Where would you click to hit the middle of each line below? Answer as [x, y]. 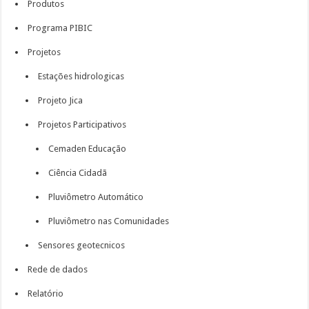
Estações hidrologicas [81, 76]
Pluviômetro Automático [96, 197]
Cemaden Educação [88, 149]
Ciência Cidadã [78, 173]
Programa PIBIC [60, 28]
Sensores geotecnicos [82, 245]
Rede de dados [58, 269]
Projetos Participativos [82, 124]
